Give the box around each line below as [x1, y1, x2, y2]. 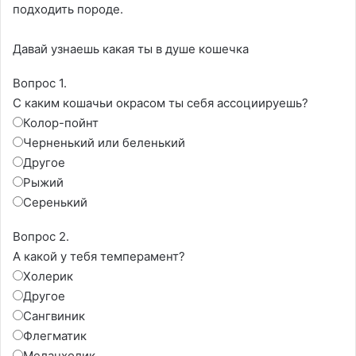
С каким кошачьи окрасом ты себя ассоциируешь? [13, 95, 308, 110]
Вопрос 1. [13, 75, 67, 91]
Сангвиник [23, 308, 85, 323]
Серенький [23, 195, 87, 210]
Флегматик [23, 328, 87, 343]
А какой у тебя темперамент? [13, 249, 185, 264]
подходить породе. [13, 2, 123, 17]
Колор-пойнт [23, 115, 99, 130]
